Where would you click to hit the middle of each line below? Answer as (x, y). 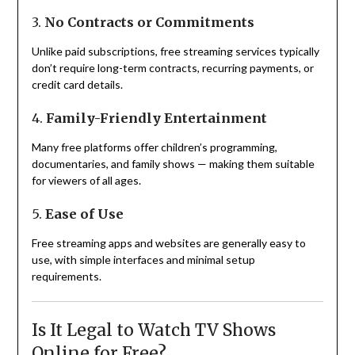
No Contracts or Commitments (149, 23)
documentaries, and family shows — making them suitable (173, 164)
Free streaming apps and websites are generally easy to (168, 243)
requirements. (66, 277)
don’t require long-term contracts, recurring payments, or (172, 68)
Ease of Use (84, 214)
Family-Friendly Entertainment (156, 118)
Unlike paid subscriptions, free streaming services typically (175, 52)
